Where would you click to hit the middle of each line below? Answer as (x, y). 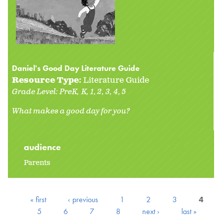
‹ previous (83, 199)
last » (189, 211)
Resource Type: (48, 80)
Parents (37, 163)
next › (151, 211)
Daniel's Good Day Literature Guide (76, 68)
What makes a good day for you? (71, 111)
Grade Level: (36, 92)
